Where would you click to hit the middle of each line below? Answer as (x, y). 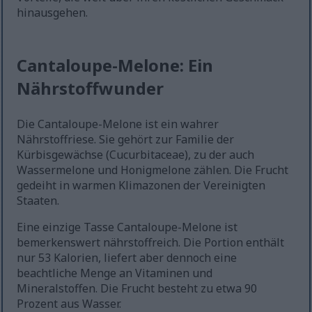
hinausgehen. (53, 13)
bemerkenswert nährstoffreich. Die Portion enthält (151, 243)
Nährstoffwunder (91, 88)
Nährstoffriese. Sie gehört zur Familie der (126, 140)
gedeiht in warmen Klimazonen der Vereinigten (141, 186)
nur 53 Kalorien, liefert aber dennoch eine (127, 258)
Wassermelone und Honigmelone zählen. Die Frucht (153, 170)
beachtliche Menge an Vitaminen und (115, 273)
